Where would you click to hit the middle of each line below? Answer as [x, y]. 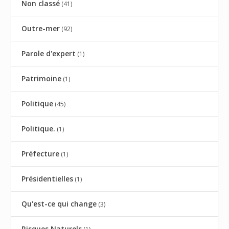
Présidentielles [48, 179]
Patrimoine [42, 79]
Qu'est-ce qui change [59, 204]
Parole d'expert [49, 54]
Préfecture [41, 154]
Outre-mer [41, 29]
